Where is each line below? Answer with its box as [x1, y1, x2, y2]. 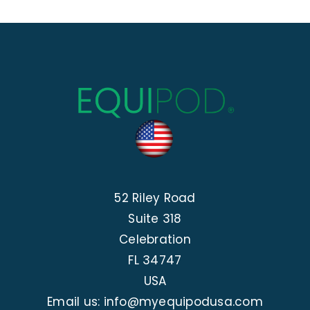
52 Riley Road [114, 189, 196, 206]
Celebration [119, 230, 191, 248]
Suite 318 [128, 210, 182, 227]
